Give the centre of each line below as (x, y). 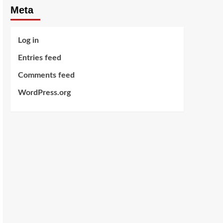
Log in (28, 40)
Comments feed (46, 75)
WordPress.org (44, 93)
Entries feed (39, 58)
